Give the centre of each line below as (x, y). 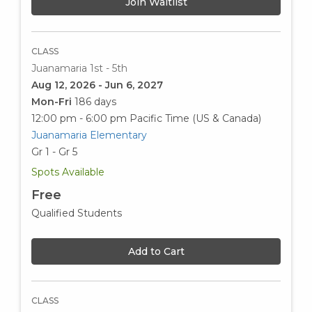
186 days (95, 102)
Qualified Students (77, 213)
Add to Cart (156, 252)
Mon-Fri (53, 102)
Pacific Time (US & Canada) (195, 119)
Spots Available (68, 172)
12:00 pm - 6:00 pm (79, 119)
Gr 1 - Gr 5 (54, 152)
